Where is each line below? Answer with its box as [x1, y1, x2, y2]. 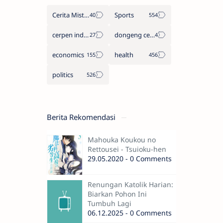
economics [52, 50, 84, 59]
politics [52, 70, 73, 79]
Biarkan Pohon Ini [88, 189, 147, 199]
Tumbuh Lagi [88, 198, 131, 208]
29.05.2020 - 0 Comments [88, 153, 172, 163]
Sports [114, 10, 134, 19]
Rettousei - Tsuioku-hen [88, 144, 166, 154]
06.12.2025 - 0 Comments [88, 208, 172, 218]
